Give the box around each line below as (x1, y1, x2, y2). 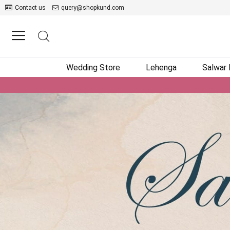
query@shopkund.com (61, 4, 124, 11)
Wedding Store (66, 62, 120, 72)
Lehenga (145, 62, 177, 72)
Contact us (15, 4, 46, 11)
